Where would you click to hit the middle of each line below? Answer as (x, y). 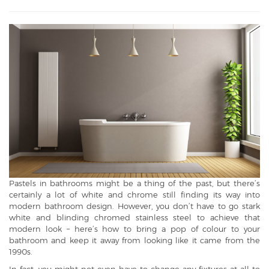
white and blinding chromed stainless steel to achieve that (134, 218)
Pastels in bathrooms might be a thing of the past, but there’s (134, 183)
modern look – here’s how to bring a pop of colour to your (134, 229)
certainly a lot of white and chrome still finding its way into (134, 195)
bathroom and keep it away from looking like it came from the (134, 240)
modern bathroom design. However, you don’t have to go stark (134, 206)
